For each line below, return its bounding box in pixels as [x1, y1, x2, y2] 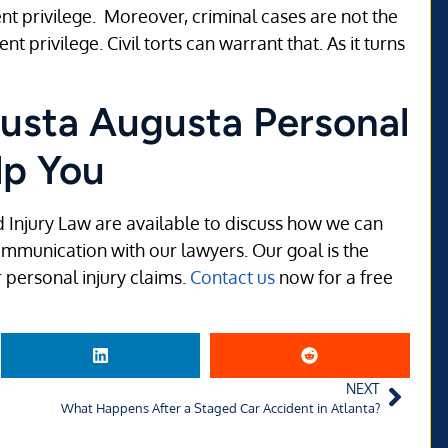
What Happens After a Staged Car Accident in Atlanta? [60, 399, 380, 416]
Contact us [190, 266, 275, 289]
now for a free [275, 266, 393, 289]
